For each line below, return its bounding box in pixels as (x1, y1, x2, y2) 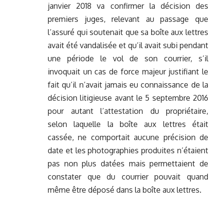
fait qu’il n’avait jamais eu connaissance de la (48, 80, 208, 90)
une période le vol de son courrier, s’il (48, 54, 208, 64)
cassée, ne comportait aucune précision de (48, 132, 208, 143)
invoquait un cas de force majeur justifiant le (48, 67, 208, 77)
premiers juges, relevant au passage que (48, 14, 208, 24)
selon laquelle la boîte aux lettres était (48, 119, 208, 129)
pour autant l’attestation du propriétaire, (48, 106, 208, 116)
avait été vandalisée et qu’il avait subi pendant (48, 40, 208, 51)
